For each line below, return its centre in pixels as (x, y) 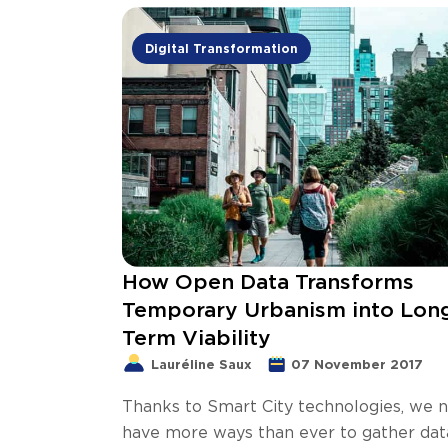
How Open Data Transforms (268, 281)
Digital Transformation (221, 48)
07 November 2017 (357, 363)
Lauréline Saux (201, 363)
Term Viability (196, 337)
